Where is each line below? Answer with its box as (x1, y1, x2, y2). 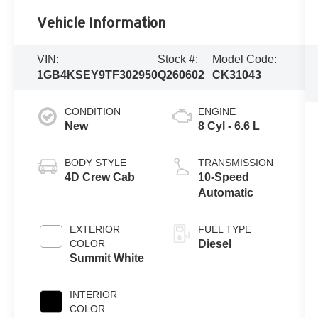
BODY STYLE (65, 157, 127, 169)
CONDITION (65, 106, 121, 118)
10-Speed (197, 171, 249, 184)
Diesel (197, 238, 231, 251)
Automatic (197, 187, 253, 199)
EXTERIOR (70, 224, 121, 236)
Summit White (70, 252, 145, 265)
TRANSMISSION (197, 157, 273, 169)
